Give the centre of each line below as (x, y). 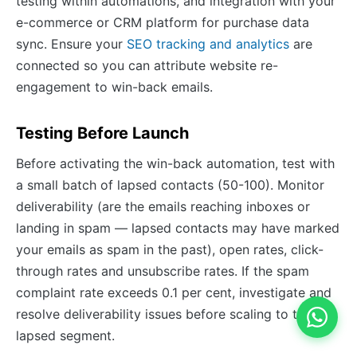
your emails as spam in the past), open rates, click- (170, 250)
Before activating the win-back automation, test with (175, 164)
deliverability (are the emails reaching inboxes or (163, 207)
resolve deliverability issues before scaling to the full (175, 314)
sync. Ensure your (71, 44)
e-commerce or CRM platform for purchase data (163, 23)
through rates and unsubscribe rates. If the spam (163, 271)
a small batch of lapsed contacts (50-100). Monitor (170, 185)
